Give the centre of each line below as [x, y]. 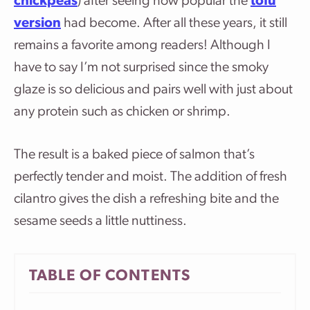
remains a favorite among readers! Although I [142, 46]
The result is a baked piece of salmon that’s [134, 155]
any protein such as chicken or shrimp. [122, 112]
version [37, 24]
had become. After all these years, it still [174, 24]
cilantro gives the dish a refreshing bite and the [146, 199]
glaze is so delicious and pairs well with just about [153, 90]
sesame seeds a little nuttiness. [100, 221]
